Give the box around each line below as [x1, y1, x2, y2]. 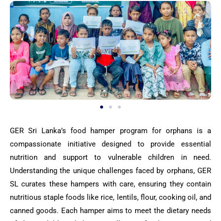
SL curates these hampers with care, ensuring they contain [10, 179, 211, 188]
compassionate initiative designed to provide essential [10, 139, 211, 148]
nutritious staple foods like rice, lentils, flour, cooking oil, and [10, 192, 211, 202]
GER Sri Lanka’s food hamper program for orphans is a [10, 126, 211, 135]
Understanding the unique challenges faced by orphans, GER [10, 166, 211, 175]
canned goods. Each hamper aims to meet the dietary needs [10, 206, 211, 215]
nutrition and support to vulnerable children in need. [10, 152, 211, 162]
